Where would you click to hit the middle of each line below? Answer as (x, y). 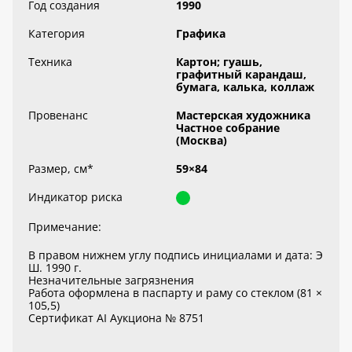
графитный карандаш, (241, 74)
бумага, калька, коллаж (245, 87)
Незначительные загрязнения (111, 280)
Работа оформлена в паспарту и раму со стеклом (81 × (175, 293)
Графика (201, 33)
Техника (50, 62)
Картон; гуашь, (219, 62)
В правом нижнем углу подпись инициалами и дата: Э (176, 255)
